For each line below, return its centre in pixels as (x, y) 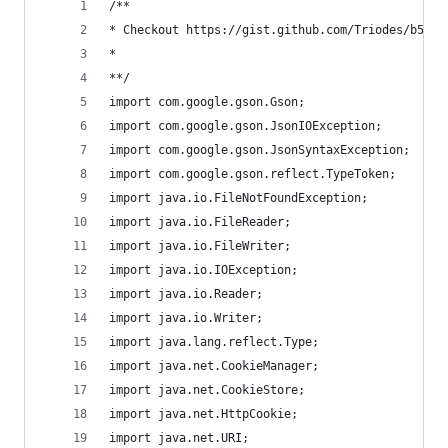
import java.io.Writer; (186, 318)
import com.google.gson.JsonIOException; (245, 126)
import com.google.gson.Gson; (207, 102)
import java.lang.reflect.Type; (214, 342)
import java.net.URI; (179, 438)
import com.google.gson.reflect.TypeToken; (252, 174)
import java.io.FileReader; (200, 222)
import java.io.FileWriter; (200, 246)
